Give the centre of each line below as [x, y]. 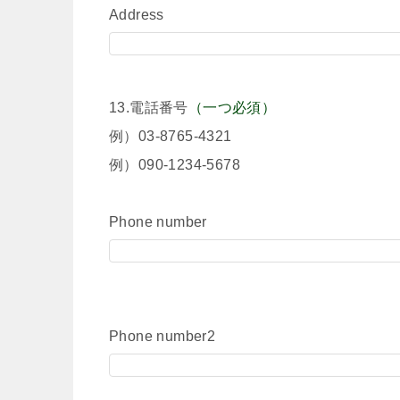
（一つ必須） [232, 107]
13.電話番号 [149, 107]
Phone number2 [162, 336]
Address [137, 14]
